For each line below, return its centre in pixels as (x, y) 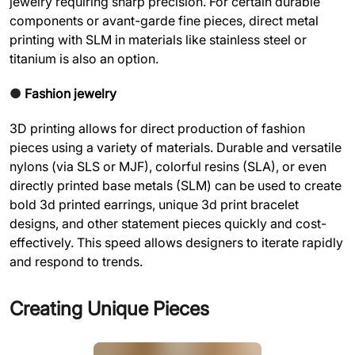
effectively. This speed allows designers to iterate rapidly (176, 243)
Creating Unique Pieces (109, 309)
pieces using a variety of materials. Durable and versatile (176, 148)
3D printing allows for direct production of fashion (157, 129)
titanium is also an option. (84, 59)
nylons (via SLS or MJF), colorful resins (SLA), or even (168, 167)
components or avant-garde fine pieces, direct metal (164, 21)
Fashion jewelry (71, 94)
